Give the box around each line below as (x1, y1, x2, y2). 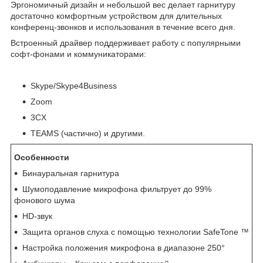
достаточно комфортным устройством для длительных (11, 11, 222, 21)
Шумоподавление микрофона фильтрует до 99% (22, 184, 211, 194)
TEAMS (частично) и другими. (31, 128, 145, 138)
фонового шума (14, 195, 75, 205)
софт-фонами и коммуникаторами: (11, 49, 146, 59)
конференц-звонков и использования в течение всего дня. (11, 22, 238, 32)
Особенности (14, 152, 69, 162)
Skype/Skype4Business (31, 80, 117, 90)
